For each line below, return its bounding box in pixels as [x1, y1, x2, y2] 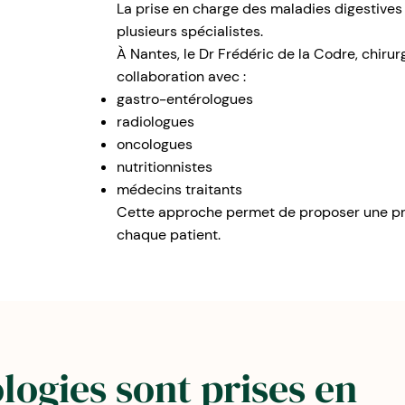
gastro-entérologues [116, 89, 253, 108]
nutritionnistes [116, 157, 212, 176]
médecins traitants [116, 180, 242, 199]
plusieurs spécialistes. [116, 22, 263, 41]
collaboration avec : [116, 67, 246, 86]
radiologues [116, 112, 194, 131]
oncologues [116, 135, 193, 154]
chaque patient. [116, 225, 221, 244]
